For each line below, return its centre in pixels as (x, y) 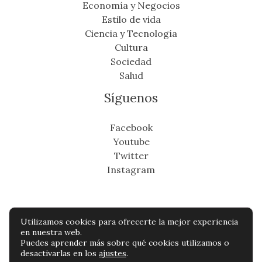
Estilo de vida (131, 19)
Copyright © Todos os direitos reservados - (131, 231)
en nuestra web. (51, 232)
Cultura (131, 47)
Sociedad (131, 61)
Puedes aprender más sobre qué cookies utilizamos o (125, 243)
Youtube (131, 141)
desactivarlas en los (60, 253)
